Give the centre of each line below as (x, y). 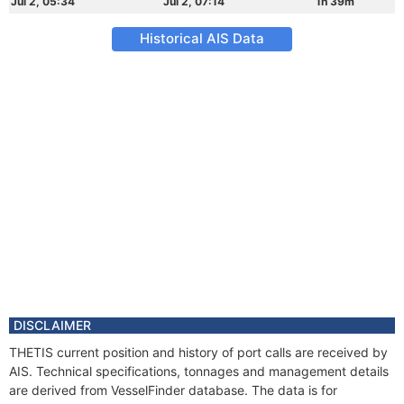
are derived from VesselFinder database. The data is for (173, 390)
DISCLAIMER (52, 325)
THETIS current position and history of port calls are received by (198, 352)
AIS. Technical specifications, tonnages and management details (199, 371)
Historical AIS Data (202, 38)
